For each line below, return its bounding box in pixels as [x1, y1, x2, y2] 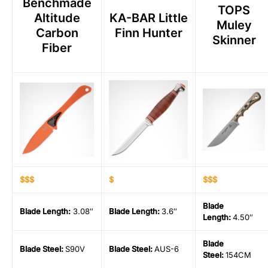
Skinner [212, 33, 256, 48]
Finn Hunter [114, 26, 182, 41]
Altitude [33, 11, 80, 26]
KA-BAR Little [109, 11, 188, 26]
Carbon [35, 26, 78, 41]
